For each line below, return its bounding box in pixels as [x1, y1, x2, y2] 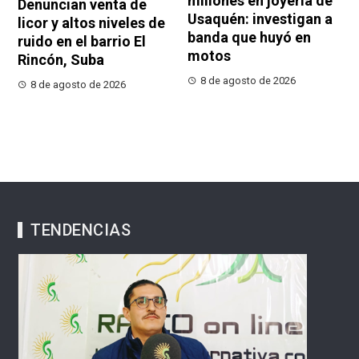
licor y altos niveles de [18, 14, 166, 31]
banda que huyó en [188, 28, 311, 46]
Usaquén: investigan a [188, 10, 333, 27]
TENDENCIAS [30, 220, 131, 240]
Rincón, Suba [18, 50, 105, 68]
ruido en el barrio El [18, 32, 147, 50]
